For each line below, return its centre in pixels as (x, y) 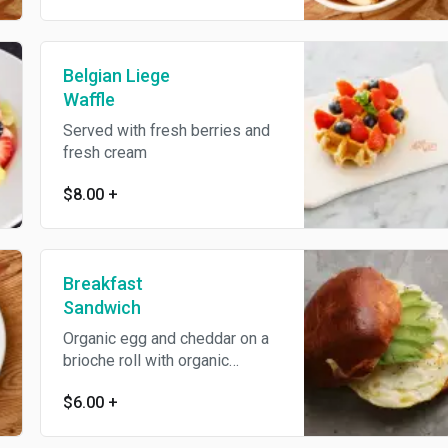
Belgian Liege (116, 75)
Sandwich (101, 307)
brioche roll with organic (145, 360)
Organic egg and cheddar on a (165, 338)
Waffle (88, 99)
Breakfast (102, 283)
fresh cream (104, 152)
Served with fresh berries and (166, 130)
